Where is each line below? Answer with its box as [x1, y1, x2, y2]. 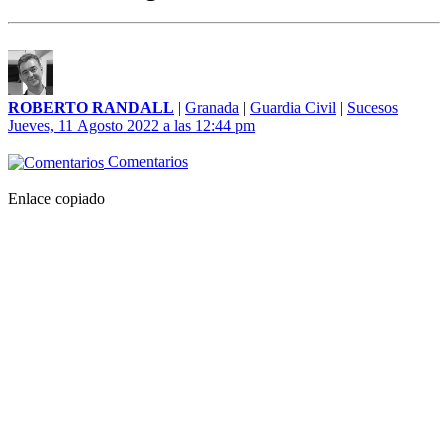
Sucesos [347, 99, 398, 117]
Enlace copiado [8, 190, 105, 208]
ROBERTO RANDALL [8, 99, 174, 117]
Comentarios [104, 153, 188, 171]
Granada [185, 99, 239, 117]
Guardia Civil [250, 99, 336, 117]
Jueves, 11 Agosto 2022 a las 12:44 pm [8, 117, 255, 135]
